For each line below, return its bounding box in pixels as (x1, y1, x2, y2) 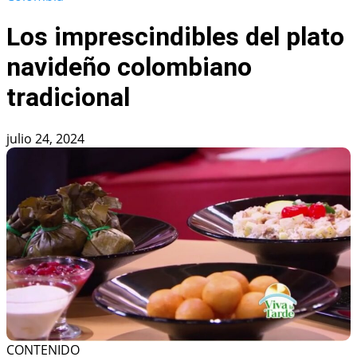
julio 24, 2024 (6, 129, 84, 147)
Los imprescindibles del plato (6, 22, 344, 53)
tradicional (6, 82, 130, 113)
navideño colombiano (6, 52, 252, 83)
